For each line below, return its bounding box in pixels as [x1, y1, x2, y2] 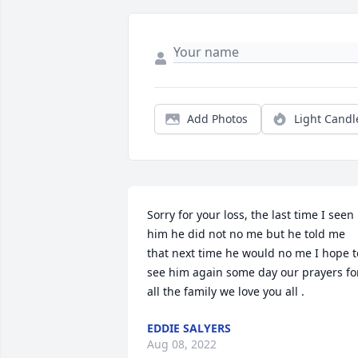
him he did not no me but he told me [147, 226, 345, 242]
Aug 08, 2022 [147, 336, 217, 352]
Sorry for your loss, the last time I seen [147, 207, 354, 223]
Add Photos [187, 111, 248, 127]
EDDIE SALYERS [147, 320, 231, 336]
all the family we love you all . [147, 284, 304, 300]
